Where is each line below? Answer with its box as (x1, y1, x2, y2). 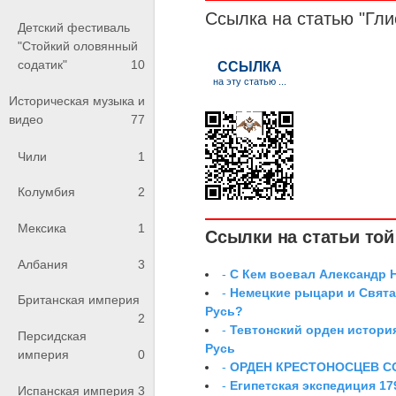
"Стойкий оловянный (18, 38, 138, 53)
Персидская (18, 328, 87, 343)
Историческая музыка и (9, 94, 145, 109)
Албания (18, 256, 68, 271)
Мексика (18, 220, 66, 235)
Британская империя (18, 293, 140, 308)
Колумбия (18, 185, 75, 200)
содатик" (18, 57, 67, 72)
